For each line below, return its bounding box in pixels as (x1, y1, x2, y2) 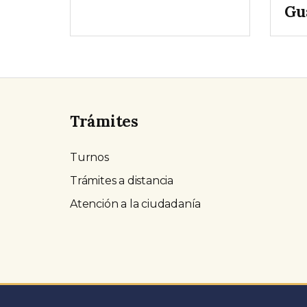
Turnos (70, 151, 109, 164)
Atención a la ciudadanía (70, 197, 201, 211)
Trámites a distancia (70, 174, 173, 188)
